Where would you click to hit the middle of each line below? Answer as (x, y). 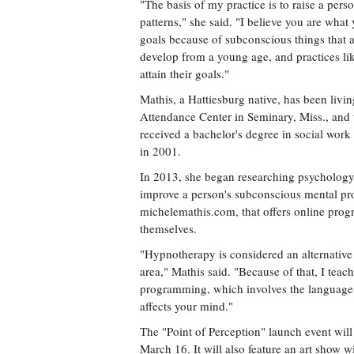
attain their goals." (185, 73)
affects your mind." (186, 306)
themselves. (168, 228)
